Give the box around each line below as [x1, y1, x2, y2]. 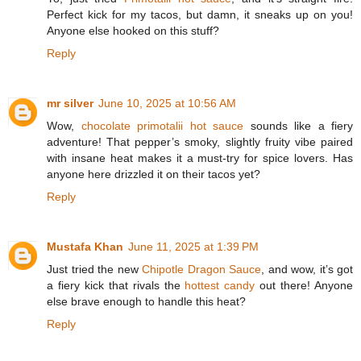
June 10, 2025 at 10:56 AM [98, 97, 236, 110]
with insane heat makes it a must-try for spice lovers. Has [47, 151, 353, 165]
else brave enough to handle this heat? [47, 295, 246, 309]
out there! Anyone [255, 279, 354, 293]
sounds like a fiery [243, 119, 353, 133]
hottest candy [185, 279, 255, 293]
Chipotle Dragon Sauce [142, 263, 261, 276]
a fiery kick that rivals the [47, 279, 185, 293]
